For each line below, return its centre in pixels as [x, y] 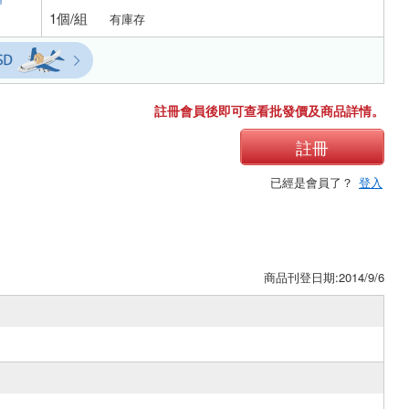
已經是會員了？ [314, 182]
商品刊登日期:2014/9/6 [324, 277]
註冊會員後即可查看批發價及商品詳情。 [269, 110]
